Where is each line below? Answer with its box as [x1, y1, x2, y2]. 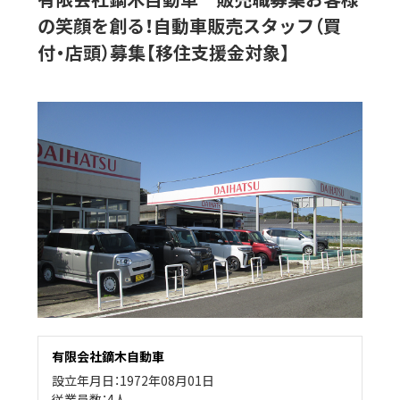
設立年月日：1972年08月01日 [52, 371, 215, 389]
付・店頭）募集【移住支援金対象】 [37, 38, 291, 65]
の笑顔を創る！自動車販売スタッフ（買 [37, 12, 342, 38]
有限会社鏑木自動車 [52, 346, 165, 365]
